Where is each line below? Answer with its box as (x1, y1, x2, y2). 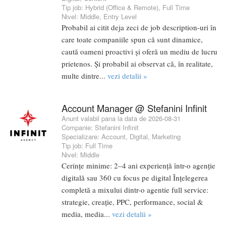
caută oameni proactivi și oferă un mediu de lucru (62, 46, 217, 56)
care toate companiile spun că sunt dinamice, (62, 34, 203, 44)
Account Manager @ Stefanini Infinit (62, 101, 207, 115)
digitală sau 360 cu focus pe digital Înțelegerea (62, 172, 208, 183)
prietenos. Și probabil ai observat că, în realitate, (62, 58, 213, 69)
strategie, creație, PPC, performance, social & (62, 196, 203, 207)
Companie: (62, 122, 95, 132)
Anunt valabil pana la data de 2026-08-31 (62, 113, 181, 123)
